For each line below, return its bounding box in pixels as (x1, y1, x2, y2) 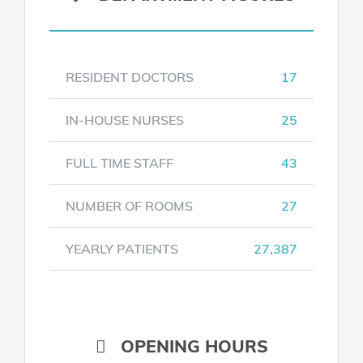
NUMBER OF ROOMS (65, 197, 193, 214)
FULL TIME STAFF (65, 154, 173, 171)
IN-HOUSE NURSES (65, 111, 184, 128)
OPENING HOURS (105, 335, 268, 357)
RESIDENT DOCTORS (65, 68, 194, 85)
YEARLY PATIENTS (65, 240, 178, 257)
